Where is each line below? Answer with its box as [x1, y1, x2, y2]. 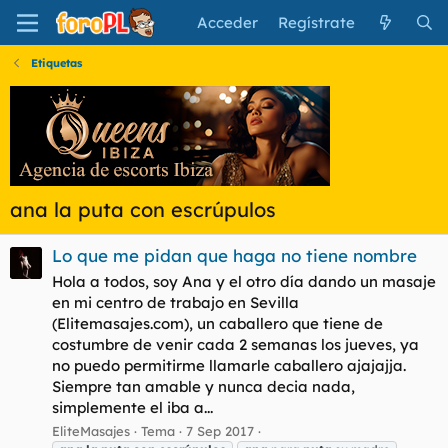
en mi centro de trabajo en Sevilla [52, 293, 299, 313]
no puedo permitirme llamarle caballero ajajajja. [52, 356, 406, 376]
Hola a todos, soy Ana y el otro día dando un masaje [52, 272, 436, 292]
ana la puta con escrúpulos [10, 197, 276, 222]
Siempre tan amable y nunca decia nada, [52, 377, 355, 397]
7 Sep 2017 [186, 422, 254, 439]
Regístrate [278, 13, 356, 32]
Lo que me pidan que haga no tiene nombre [52, 245, 417, 267]
